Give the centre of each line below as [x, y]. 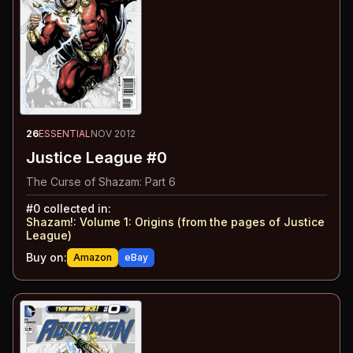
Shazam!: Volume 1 [77, 222]
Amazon [93, 258]
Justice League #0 [97, 158]
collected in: [76, 209]
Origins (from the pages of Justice [230, 222]
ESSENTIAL [65, 134]
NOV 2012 [113, 134]
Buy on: [46, 258]
